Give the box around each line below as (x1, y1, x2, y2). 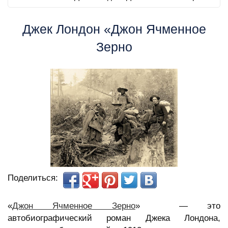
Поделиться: (8, 173, 58, 183)
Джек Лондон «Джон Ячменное (22, 22, 206, 36)
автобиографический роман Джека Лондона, (8, 213, 220, 223)
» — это (135, 201, 221, 211)
